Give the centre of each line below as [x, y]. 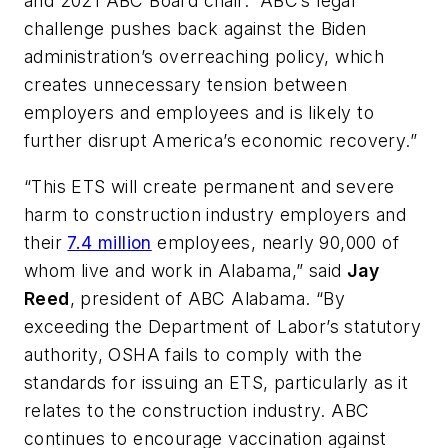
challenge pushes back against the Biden [195, 29]
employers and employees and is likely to [199, 113]
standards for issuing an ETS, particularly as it [216, 382]
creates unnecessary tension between [185, 85]
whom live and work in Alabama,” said [185, 270]
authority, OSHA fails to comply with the [193, 354]
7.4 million [109, 242]
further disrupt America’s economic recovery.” [220, 141]
